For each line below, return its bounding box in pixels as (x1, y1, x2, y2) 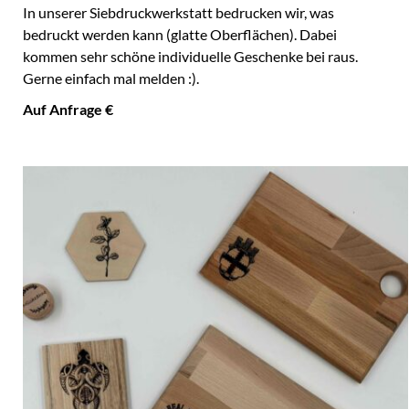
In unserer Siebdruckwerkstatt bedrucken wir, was (23, 5, 334, 22)
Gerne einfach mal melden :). (23, 70, 199, 88)
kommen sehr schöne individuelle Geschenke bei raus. (23, 48, 358, 66)
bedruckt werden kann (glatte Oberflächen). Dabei (23, 26, 337, 44)
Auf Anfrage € (23, 101, 113, 119)
